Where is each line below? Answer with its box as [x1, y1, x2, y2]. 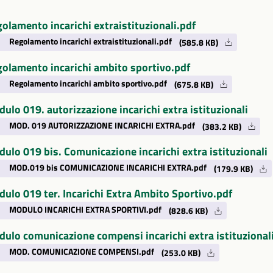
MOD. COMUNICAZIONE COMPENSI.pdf [9, 246, 154, 258]
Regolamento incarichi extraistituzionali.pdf [9, 35, 172, 48]
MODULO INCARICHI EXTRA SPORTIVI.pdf [9, 204, 161, 216]
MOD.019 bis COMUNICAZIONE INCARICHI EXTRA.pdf [9, 161, 207, 174]
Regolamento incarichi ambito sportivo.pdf [9, 77, 167, 90]
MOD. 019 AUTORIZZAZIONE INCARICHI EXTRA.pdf [9, 119, 195, 132]
